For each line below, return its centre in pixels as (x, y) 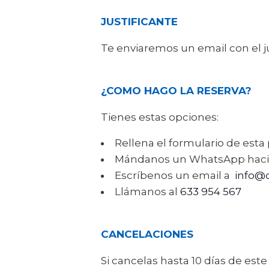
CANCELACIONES (147, 234)
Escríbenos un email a (175, 175)
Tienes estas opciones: (160, 117)
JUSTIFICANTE (139, 21)
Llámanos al (147, 191)
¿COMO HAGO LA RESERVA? (176, 90)
